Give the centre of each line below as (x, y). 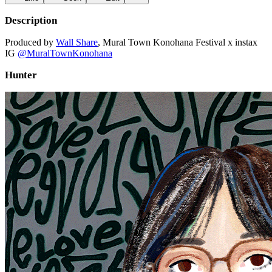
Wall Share (77, 42)
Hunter (21, 75)
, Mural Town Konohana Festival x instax (178, 42)
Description (31, 20)
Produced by (30, 42)
